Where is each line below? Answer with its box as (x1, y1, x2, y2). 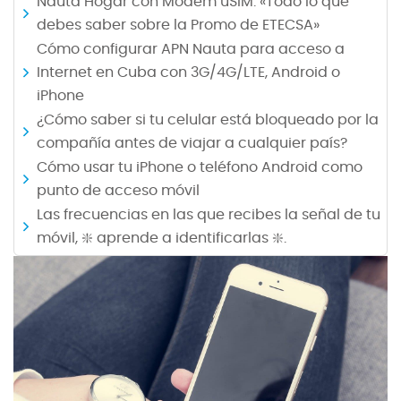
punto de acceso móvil (37, 183, 200, 198)
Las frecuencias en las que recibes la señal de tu (37, 208, 380, 222)
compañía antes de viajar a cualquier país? (37, 136, 347, 150)
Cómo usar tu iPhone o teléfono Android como (37, 160, 363, 175)
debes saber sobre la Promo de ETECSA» (37, 18, 320, 32)
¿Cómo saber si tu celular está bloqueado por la (37, 113, 379, 127)
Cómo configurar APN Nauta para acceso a (37, 42, 345, 56)
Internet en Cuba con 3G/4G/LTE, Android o (37, 65, 340, 80)
